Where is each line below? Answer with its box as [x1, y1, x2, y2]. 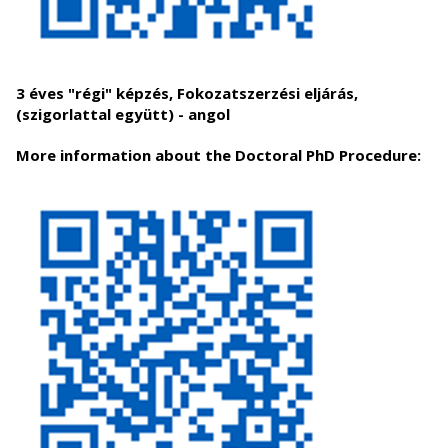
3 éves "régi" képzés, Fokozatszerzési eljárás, [16, 83, 358, 103]
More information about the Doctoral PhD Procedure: [16, 145, 421, 165]
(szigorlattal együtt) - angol [16, 104, 230, 124]
